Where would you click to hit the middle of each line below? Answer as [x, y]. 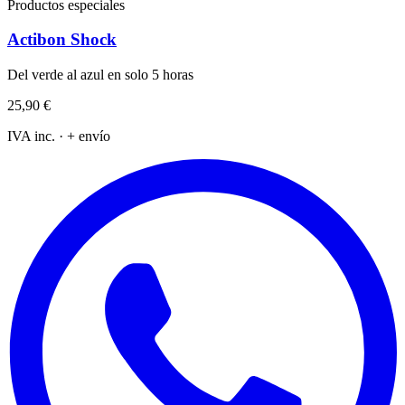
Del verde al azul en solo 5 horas [100, 74]
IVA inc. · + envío [59, 136]
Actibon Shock [62, 40]
